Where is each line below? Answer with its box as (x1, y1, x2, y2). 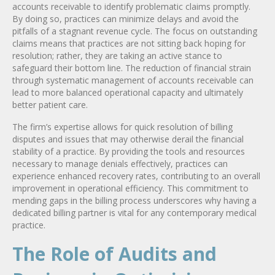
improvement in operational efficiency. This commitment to (12, 182, 249, 194)
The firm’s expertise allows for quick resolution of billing (12, 120, 233, 133)
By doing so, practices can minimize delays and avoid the (12, 12, 239, 25)
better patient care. (12, 98, 88, 110)
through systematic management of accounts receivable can (12, 74, 254, 86)
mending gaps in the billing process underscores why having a (12, 194, 257, 206)
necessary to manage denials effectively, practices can (12, 157, 228, 169)
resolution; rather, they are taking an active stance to (12, 49, 222, 61)
